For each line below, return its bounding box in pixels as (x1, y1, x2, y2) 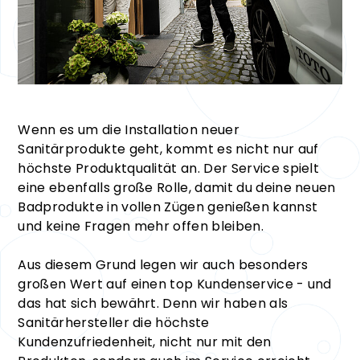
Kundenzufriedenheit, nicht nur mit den (18, 333, 272, 351)
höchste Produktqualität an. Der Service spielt (18, 159, 320, 178)
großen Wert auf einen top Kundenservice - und (18, 275, 332, 293)
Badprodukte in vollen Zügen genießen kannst (18, 198, 318, 216)
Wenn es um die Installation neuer (18, 121, 239, 139)
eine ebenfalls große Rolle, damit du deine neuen (18, 178, 336, 197)
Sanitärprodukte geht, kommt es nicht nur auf (18, 140, 319, 158)
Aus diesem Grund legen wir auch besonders (18, 256, 309, 274)
